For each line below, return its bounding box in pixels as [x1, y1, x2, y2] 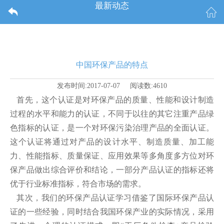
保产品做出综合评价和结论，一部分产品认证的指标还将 [10, 165, 214, 174]
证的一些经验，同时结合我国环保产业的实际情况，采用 [10, 207, 214, 216]
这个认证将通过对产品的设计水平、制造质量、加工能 [10, 137, 214, 146]
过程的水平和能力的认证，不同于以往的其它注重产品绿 [10, 109, 214, 118]
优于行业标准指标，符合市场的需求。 [10, 179, 146, 188]
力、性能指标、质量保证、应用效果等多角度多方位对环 [10, 151, 214, 160]
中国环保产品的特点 [76, 60, 148, 69]
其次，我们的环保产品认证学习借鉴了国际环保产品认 [10, 193, 214, 202]
